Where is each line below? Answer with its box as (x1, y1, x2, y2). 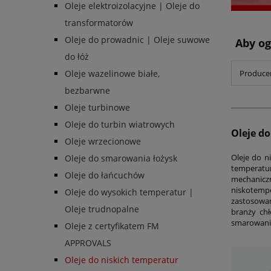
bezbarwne (65, 85, 110, 97)
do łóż (65, 51, 89, 63)
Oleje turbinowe (65, 102, 130, 114)
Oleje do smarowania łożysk (65, 152, 177, 165)
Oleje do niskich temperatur (65, 254, 178, 266)
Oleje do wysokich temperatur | (65, 186, 194, 198)
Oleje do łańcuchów (65, 169, 145, 181)
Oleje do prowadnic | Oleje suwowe (65, 34, 210, 46)
